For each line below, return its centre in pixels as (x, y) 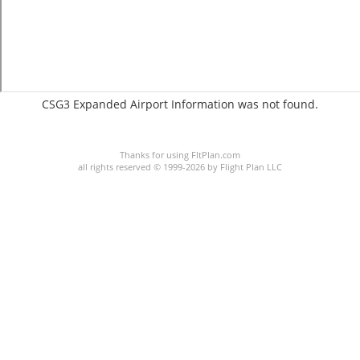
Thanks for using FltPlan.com (180, 155)
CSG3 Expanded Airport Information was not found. (180, 104)
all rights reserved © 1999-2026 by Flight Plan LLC (180, 167)
